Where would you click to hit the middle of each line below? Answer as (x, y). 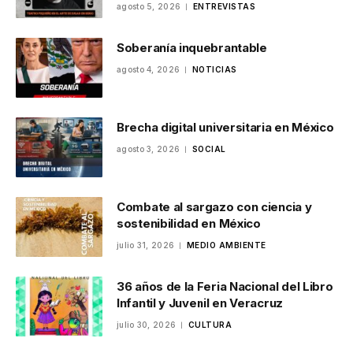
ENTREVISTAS (224, 7)
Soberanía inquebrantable (192, 48)
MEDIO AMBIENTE (226, 245)
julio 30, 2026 (147, 325)
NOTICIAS (214, 70)
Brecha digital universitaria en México (225, 128)
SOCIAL (209, 149)
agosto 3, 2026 (149, 149)
